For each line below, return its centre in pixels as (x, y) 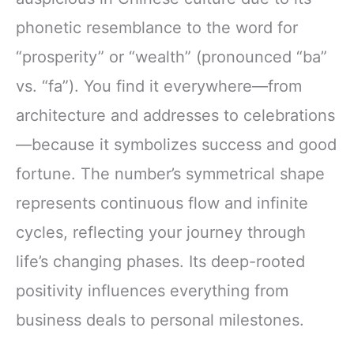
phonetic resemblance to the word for (157, 27)
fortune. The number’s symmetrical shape (170, 173)
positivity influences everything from (152, 290)
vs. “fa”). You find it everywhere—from (159, 86)
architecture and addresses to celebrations (175, 115)
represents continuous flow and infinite (162, 203)
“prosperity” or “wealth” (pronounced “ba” (171, 56)
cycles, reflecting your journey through (161, 232)
